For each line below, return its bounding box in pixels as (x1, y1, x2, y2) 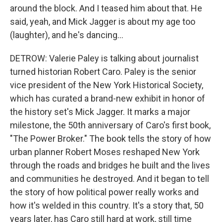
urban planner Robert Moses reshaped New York (10, 147, 200, 157)
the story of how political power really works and (10, 187, 199, 197)
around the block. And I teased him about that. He (10, 3, 202, 13)
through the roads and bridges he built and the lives (10, 160, 210, 170)
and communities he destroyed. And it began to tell (10, 173, 209, 184)
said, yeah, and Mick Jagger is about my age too (10, 16, 195, 27)
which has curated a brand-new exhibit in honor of (10, 93, 205, 104)
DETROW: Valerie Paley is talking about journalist (10, 53, 199, 63)
